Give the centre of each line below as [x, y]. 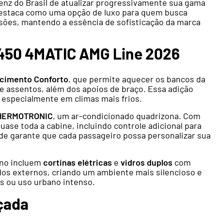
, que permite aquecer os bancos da [137, 79]
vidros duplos [147, 163]
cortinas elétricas [77, 163]
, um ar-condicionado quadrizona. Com [127, 116]
